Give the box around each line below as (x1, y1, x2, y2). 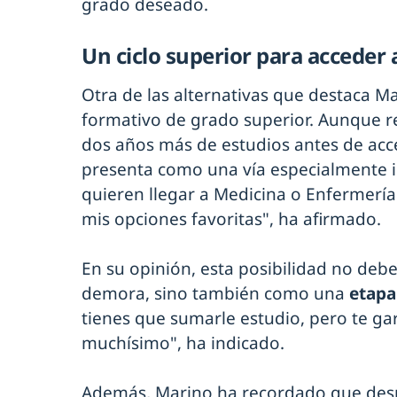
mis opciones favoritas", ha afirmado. (82, 207, 381, 231)
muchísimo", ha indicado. (82, 331, 284, 355)
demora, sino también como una (82, 282, 349, 306)
